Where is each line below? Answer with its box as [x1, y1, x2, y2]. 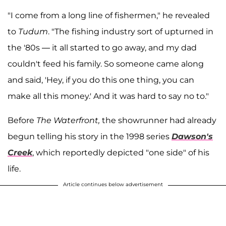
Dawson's [172, 131, 213, 141]
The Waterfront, [36, 115, 102, 125]
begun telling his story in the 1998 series [8, 131, 172, 141]
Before [8, 115, 36, 125]
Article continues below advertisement [63, 181, 163, 188]
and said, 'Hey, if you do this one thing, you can [8, 75, 194, 85]
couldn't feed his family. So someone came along [8, 59, 204, 69]
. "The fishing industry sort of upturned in [48, 26, 213, 36]
